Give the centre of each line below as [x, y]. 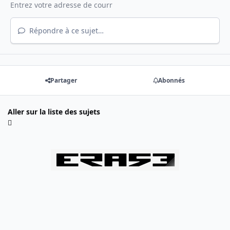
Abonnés [171, 81]
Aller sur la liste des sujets [54, 112]
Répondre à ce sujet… [65, 31]
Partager [64, 81]
